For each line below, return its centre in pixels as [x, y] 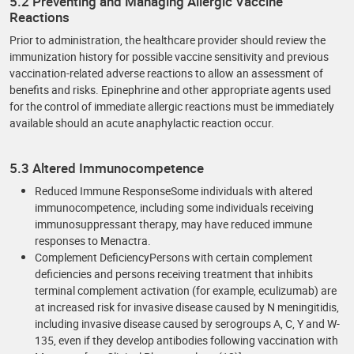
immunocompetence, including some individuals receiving [174, 207]
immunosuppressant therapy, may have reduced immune [173, 224]
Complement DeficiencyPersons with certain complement [174, 257]
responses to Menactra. [93, 241]
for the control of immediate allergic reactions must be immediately [172, 106]
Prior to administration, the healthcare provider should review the [168, 40]
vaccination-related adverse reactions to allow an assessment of [166, 73]
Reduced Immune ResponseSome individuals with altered [174, 191]
